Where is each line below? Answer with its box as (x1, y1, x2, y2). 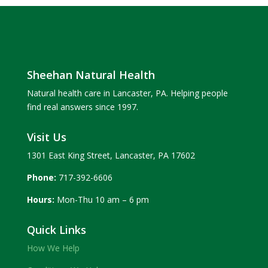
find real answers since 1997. (26, 100, 138, 112)
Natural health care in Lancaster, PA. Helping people (26, 87, 228, 99)
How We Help (26, 242, 80, 254)
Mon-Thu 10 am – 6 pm (54, 193, 149, 205)
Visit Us (26, 129, 66, 144)
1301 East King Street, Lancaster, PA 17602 (26, 149, 195, 161)
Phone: (26, 171, 56, 183)
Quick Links (26, 222, 86, 237)
